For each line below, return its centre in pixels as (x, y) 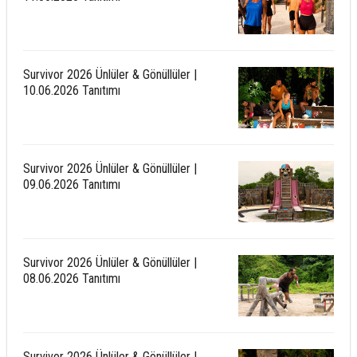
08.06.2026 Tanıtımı (71, 279)
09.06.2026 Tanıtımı (71, 184)
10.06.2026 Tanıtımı (71, 90)
